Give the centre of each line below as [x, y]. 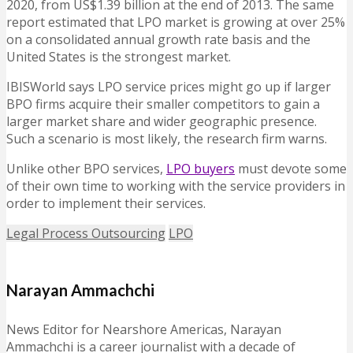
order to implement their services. [106, 204]
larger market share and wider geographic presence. [162, 122]
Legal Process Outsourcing [86, 234]
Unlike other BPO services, [86, 169]
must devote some [291, 169]
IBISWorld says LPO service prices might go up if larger [169, 87]
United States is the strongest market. [119, 57]
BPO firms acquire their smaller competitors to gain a [163, 104]
